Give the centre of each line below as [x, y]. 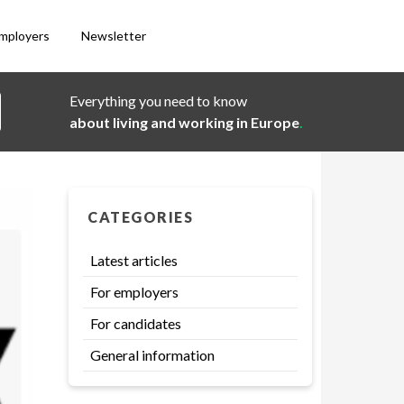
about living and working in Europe [184, 122]
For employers [134, 292]
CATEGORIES [140, 217]
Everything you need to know [158, 101]
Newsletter [114, 36]
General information [152, 355]
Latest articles [134, 260]
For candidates [136, 323]
